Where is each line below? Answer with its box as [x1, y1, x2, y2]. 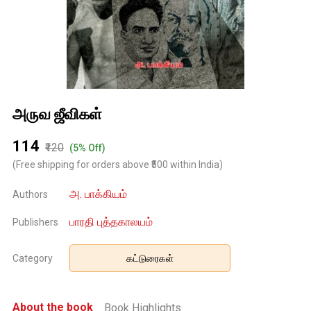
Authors [12, 189, 48, 201]
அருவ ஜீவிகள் [12, 106, 102, 124]
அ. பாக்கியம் [69, 187, 128, 201]
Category [12, 253, 53, 264]
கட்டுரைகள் [126, 253, 174, 264]
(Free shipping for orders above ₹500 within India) [12, 159, 223, 171]
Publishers [12, 217, 58, 228]
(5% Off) [69, 142, 106, 154]
